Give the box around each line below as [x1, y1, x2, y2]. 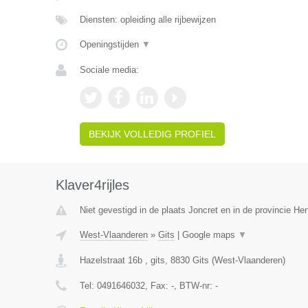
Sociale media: [79, 65, 139, 75]
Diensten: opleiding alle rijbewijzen [79, 14, 216, 25]
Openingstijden [79, 39, 142, 49]
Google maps [181, 230, 238, 240]
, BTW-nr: [173, 280, 215, 291]
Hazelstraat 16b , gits [79, 255, 165, 265]
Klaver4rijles [55, 177, 129, 192]
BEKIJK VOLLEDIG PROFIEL [88, 129, 216, 140]
